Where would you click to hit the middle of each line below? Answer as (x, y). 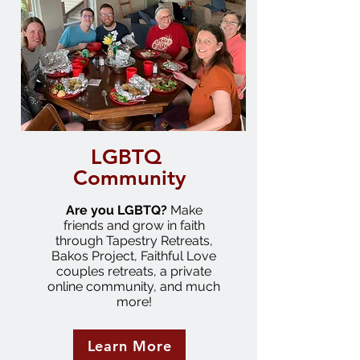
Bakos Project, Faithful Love (134, 256)
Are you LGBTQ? (116, 210)
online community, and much (134, 286)
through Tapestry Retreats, (134, 241)
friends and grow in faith (134, 225)
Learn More (129, 346)
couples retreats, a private (134, 271)
